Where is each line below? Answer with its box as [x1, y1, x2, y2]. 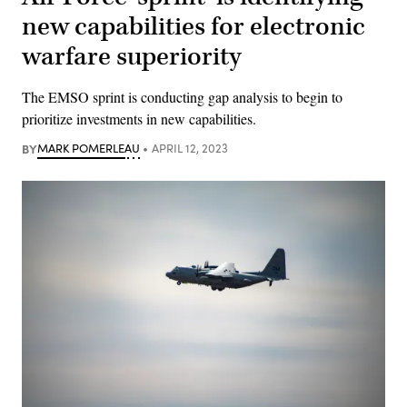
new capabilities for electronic [22, 9, 365, 44]
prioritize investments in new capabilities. [22, 108, 256, 128]
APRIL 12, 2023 [151, 139, 228, 156]
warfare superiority [22, 39, 242, 74]
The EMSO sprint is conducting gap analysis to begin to [22, 86, 342, 106]
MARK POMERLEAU [37, 139, 140, 156]
